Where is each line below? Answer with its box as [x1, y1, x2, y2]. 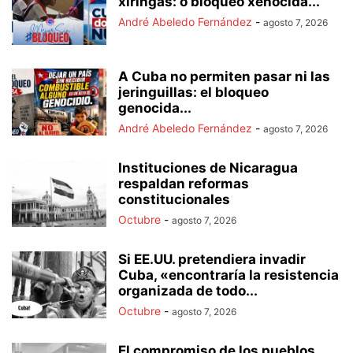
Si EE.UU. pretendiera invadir [118, 251, 306, 267]
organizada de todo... [118, 282, 258, 299]
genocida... [118, 99, 191, 116]
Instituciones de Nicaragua [118, 159, 298, 176]
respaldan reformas [118, 175, 249, 191]
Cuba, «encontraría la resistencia [118, 266, 339, 283]
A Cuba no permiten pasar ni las [118, 68, 330, 84]
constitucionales [118, 191, 230, 207]
